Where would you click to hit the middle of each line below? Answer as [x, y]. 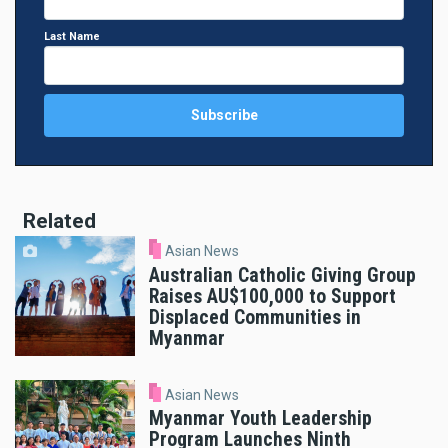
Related [59, 221]
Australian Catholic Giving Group [282, 275]
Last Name [72, 37]
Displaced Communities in [255, 317]
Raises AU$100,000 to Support [272, 296]
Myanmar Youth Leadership [260, 419]
